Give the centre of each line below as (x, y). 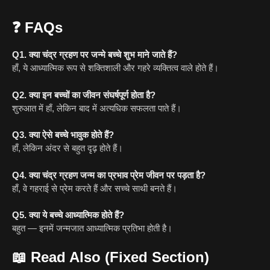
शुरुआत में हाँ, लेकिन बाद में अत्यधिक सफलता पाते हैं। (97, 108)
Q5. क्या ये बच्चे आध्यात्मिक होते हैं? (68, 215)
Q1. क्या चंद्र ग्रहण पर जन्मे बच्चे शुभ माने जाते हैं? (95, 55)
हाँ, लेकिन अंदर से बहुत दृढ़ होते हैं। (67, 148)
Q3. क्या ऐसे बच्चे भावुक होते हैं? (63, 135)
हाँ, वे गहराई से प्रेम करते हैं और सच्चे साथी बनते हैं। (95, 188)
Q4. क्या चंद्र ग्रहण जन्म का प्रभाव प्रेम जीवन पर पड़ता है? (109, 175)
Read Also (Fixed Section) (120, 257)
